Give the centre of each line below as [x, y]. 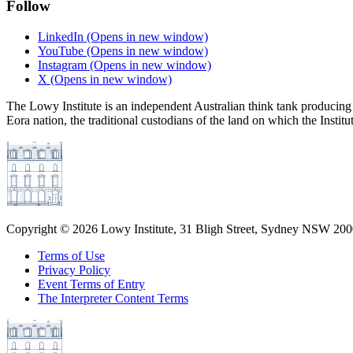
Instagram [62, 65]
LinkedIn [61, 36]
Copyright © [39, 229]
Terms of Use [71, 255]
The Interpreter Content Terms [113, 298]
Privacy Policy [74, 269]
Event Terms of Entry [91, 284]
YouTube [61, 50]
